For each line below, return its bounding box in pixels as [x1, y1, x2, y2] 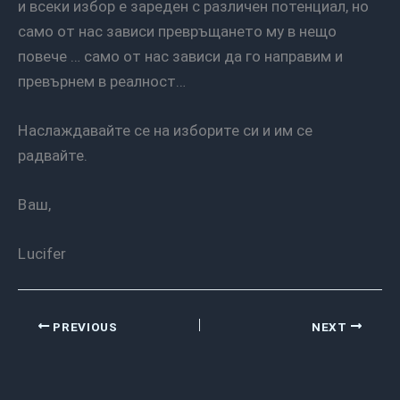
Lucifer [26, 245, 66, 263]
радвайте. [18, 146, 87, 164]
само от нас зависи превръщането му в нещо [18, 21, 337, 40]
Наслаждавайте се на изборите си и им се [18, 121, 29, 139]
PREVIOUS [49, 319, 118, 334]
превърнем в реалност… [18, 71, 186, 90]
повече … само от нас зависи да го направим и [18, 46, 343, 65]
